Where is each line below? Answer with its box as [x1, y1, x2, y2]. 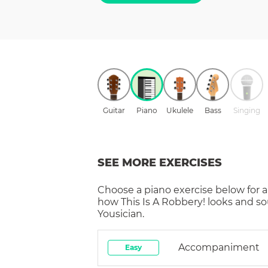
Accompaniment [178, 241, 260, 253]
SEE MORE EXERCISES [98, 156, 222, 169]
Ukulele [166, 105, 193, 115]
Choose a [98, 184, 144, 196]
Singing [233, 105, 260, 115]
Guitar [103, 105, 125, 115]
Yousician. [98, 208, 144, 220]
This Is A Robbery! [121, 196, 205, 208]
